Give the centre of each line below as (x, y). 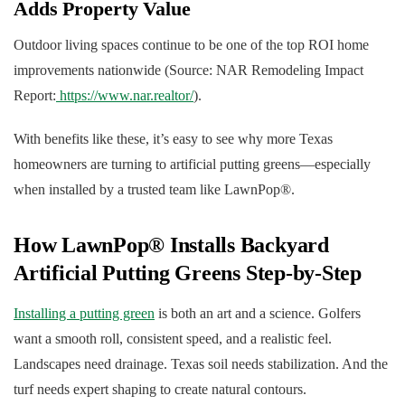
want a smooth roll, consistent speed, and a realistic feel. (173, 339)
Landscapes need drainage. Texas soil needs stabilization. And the (201, 364)
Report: (35, 96)
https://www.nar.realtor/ (125, 96)
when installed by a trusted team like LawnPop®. (154, 190)
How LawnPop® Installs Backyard (171, 245)
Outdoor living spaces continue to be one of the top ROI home (191, 45)
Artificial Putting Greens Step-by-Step (188, 273)
